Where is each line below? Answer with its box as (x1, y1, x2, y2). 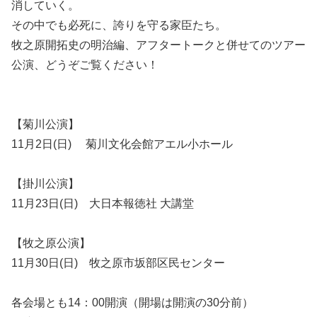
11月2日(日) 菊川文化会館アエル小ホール (11, 137, 233, 150)
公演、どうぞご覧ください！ (11, 58, 158, 71)
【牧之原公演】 (11, 236, 91, 249)
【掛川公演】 (11, 177, 79, 190)
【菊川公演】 (11, 117, 79, 130)
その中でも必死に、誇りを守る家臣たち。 (11, 18, 226, 31)
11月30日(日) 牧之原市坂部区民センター (11, 256, 225, 269)
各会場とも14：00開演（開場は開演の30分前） (11, 296, 253, 309)
